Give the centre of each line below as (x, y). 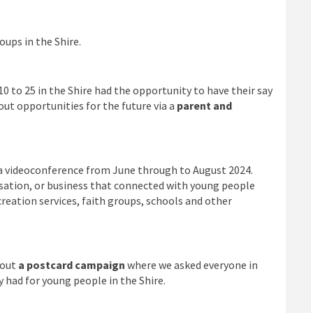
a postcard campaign (70, 264)
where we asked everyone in (191, 264)
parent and (204, 105)
